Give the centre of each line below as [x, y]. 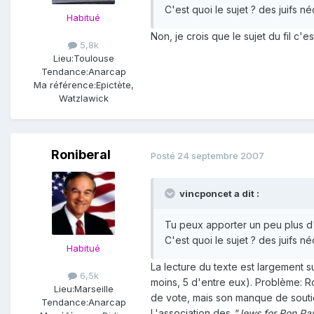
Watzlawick [83, 98]
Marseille [94, 289]
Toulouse [94, 59]
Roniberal [81, 155]
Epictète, [115, 85]
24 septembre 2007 [221, 155]
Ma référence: [64, 85]
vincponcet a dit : [219, 194]
